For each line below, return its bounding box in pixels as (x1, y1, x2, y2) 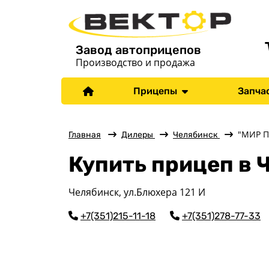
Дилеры (121, 130, 155, 141)
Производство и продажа (76, 56, 195, 70)
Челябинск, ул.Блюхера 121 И (68, 185, 205, 199)
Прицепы (133, 85, 182, 97)
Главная (68, 130, 101, 141)
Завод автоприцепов (76, 43, 201, 58)
